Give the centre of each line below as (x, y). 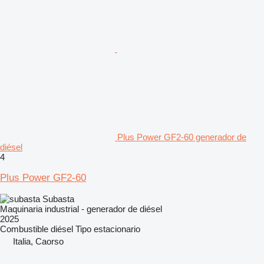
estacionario (117, 229)
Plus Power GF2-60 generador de (182, 137)
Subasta (58, 199)
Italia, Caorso (38, 241)
